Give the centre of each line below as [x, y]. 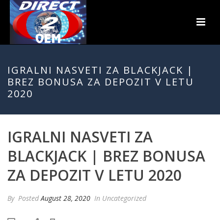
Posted [28, 198]
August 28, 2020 [66, 198]
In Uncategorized [119, 198]
